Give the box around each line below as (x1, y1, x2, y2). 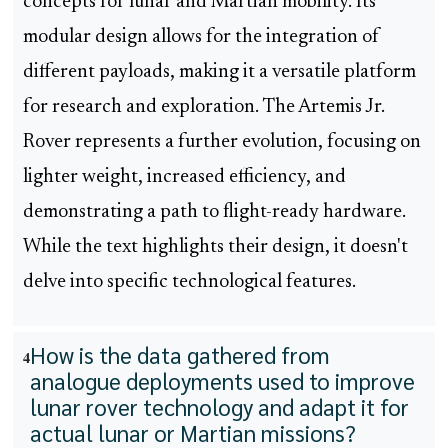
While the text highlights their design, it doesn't (23, 238, 408, 258)
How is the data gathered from (30, 340, 330, 370)
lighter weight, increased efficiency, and (23, 168, 346, 188)
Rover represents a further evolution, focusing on (23, 133, 421, 153)
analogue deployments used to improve (30, 366, 415, 396)
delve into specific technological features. (23, 273, 356, 293)
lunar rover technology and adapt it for (30, 392, 409, 422)
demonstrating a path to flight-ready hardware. (23, 203, 406, 223)
